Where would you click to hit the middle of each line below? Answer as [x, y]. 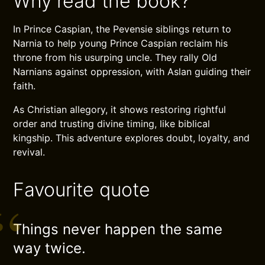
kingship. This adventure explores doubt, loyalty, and [132, 138]
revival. [29, 152]
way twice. [50, 248]
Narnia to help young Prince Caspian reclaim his [121, 43]
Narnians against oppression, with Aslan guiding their [132, 72]
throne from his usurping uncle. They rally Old [115, 57]
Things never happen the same [118, 229]
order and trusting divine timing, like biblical [112, 124]
